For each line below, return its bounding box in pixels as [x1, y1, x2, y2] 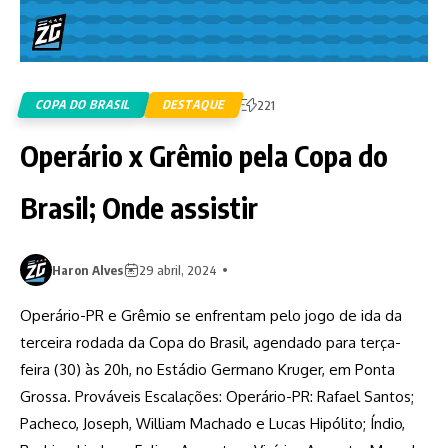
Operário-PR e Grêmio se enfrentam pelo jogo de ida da [20, 305, 402, 325]
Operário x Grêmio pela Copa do [20, 137, 388, 173]
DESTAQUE [161, 96, 228, 112]
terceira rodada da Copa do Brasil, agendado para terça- [20, 332, 401, 352]
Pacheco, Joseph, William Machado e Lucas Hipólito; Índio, [20, 413, 405, 433]
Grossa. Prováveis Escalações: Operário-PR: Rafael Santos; [20, 386, 414, 406]
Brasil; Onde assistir [20, 189, 258, 225]
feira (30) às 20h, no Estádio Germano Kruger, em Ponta [20, 359, 395, 379]
